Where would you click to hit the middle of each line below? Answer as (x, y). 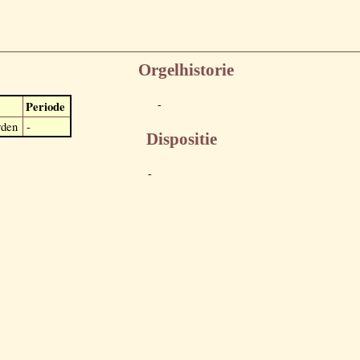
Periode (45, 106)
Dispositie (182, 139)
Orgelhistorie (186, 70)
